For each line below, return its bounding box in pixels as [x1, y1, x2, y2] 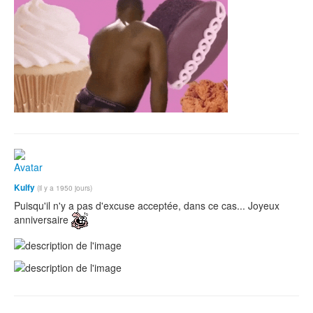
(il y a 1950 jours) [37, 182, 92, 194]
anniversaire [14, 212, 71, 227]
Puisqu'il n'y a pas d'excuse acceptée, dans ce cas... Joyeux [14, 198, 279, 213]
